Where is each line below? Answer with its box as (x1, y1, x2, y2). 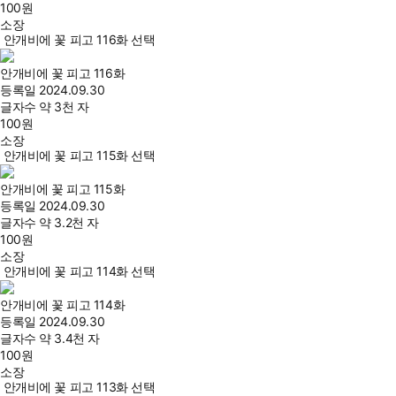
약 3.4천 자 (39, 331, 100, 346)
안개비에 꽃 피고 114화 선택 (3, 263, 156, 279)
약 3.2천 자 (39, 215, 99, 231)
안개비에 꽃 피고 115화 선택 (3, 148, 156, 164)
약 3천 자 (39, 99, 89, 115)
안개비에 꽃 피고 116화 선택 (3, 32, 156, 48)
